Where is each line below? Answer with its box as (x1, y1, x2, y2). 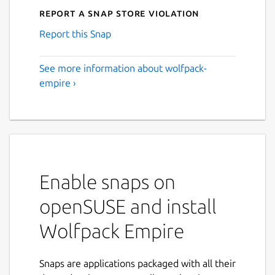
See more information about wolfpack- (39, 62, 207, 74)
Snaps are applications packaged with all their (39, 257, 236, 269)
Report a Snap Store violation (39, 7, 200, 18)
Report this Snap (39, 28, 111, 39)
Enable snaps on (39, 170, 176, 193)
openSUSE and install (39, 195, 217, 217)
